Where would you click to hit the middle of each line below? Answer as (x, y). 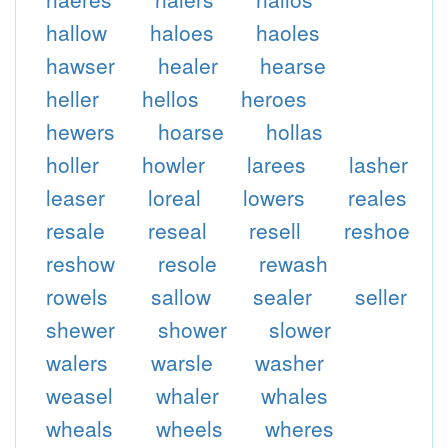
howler (173, 164)
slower (300, 329)
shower (192, 329)
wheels (189, 428)
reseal (177, 230)
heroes (274, 98)
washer (290, 362)
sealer (283, 296)
